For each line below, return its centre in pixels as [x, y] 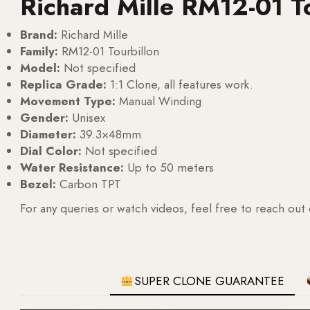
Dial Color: [51, 151]
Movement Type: [68, 101]
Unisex [87, 117]
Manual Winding [158, 101]
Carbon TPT [89, 184]
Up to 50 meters [169, 167]
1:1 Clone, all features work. [180, 84]
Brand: [39, 34]
